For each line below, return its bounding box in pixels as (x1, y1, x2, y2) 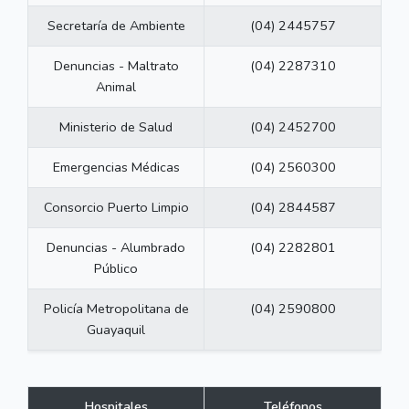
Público (94, 259, 138, 278)
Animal (96, 78, 136, 97)
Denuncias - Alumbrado (47, 238, 185, 257)
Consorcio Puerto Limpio (43, 198, 189, 217)
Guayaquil (87, 320, 145, 340)
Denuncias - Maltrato (53, 57, 179, 76)
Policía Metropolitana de (43, 299, 189, 319)
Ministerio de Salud (59, 118, 173, 137)
